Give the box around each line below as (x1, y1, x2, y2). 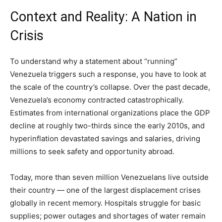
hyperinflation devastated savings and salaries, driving (10, 133, 200, 143)
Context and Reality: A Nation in (10, 8, 197, 25)
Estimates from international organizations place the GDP (10, 108, 210, 117)
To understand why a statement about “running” (10, 56, 177, 66)
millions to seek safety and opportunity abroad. (10, 146, 174, 156)
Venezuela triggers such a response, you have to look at (10, 69, 206, 79)
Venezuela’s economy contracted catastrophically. (10, 95, 184, 105)
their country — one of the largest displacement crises (10, 185, 201, 195)
